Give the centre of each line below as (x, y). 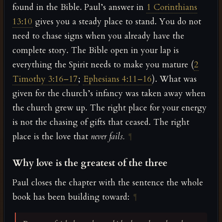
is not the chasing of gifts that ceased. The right (101, 122)
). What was (174, 79)
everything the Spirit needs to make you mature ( (103, 64)
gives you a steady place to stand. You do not (117, 21)
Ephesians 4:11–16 (117, 79)
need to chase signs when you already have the (98, 36)
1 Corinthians (172, 7)
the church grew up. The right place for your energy (110, 108)
